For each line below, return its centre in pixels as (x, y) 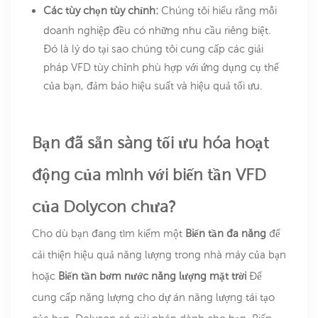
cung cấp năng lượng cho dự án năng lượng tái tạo (153, 297)
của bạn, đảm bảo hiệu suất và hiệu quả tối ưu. (153, 86)
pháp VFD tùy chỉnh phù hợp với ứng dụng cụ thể (161, 67)
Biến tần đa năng (227, 234)
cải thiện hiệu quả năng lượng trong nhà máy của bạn (159, 255)
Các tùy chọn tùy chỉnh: (102, 11)
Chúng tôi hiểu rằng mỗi (219, 11)
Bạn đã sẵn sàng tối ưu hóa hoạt (150, 143)
